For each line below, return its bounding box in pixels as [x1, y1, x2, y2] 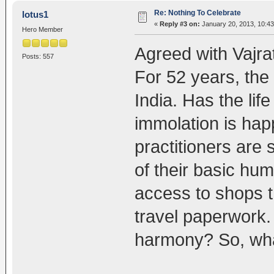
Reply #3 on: [159, 20, 200, 28]
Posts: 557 [21, 52, 54, 60]
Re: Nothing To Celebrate [154, 9, 241, 18]
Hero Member [21, 26, 63, 34]
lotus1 [22, 9, 49, 20]
